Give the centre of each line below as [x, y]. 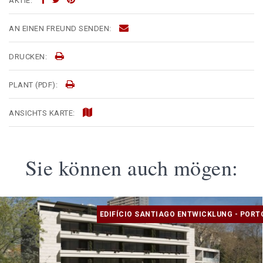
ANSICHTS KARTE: [43, 113]
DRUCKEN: [29, 57]
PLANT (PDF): [34, 85]
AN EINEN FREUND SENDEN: [61, 29]
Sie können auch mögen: [131, 168]
